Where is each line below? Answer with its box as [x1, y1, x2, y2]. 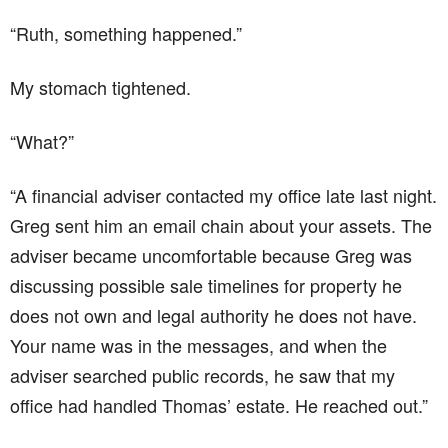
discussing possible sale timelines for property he [10, 271, 402, 298]
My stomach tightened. [10, 73, 191, 100]
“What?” [10, 127, 74, 154]
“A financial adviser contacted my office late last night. [10, 181, 437, 208]
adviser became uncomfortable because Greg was [10, 241, 412, 268]
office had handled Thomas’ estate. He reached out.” [10, 391, 428, 418]
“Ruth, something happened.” [10, 19, 242, 46]
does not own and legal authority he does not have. [10, 301, 417, 328]
